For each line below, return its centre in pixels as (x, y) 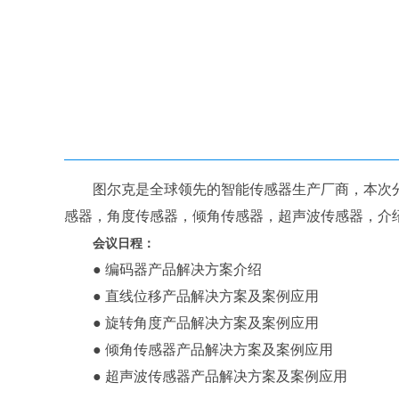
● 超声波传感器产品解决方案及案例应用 (206, 376)
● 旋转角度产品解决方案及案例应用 (191, 323)
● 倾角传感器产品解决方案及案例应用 (199, 350)
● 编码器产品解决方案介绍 (163, 269)
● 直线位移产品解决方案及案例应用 (191, 296)
